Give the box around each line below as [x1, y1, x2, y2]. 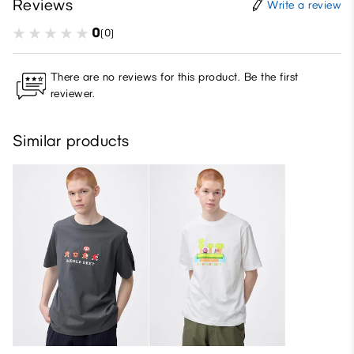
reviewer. [51, 87, 96, 101]
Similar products [13, 131, 130, 151]
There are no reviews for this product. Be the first [51, 70, 299, 85]
